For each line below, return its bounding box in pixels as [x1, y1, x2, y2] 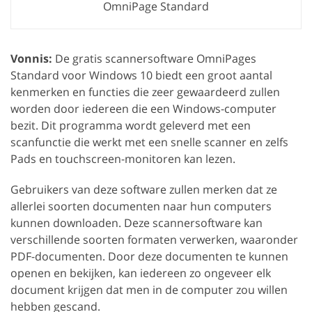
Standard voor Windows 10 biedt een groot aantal [10, 67, 272, 83]
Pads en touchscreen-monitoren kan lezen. [10, 150, 235, 166]
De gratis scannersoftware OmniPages [52, 50, 256, 66]
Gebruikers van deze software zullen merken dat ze [10, 181, 277, 197]
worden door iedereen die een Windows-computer [10, 100, 276, 116]
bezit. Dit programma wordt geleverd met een [10, 117, 251, 133]
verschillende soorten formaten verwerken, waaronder [10, 231, 298, 247]
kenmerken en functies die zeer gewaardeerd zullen [10, 84, 280, 100]
